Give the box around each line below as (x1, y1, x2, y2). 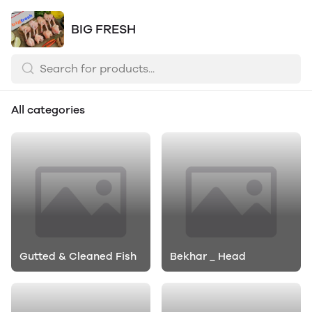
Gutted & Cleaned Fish (19, 250, 136, 263)
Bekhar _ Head (170, 250, 246, 263)
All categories (11, 103, 85, 116)
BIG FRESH (71, 22, 136, 37)
